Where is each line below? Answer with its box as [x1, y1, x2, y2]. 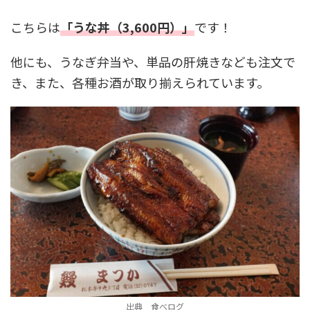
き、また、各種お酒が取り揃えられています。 [10, 73, 269, 92]
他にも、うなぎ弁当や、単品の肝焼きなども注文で [10, 53, 295, 71]
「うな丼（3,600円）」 [60, 18, 194, 37]
